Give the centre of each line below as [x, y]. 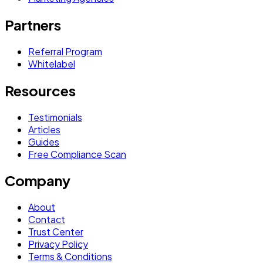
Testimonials [55, 117]
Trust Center [56, 232]
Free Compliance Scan [77, 154]
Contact [47, 220]
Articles [44, 129]
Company [38, 181]
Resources [40, 90]
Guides [44, 141]
